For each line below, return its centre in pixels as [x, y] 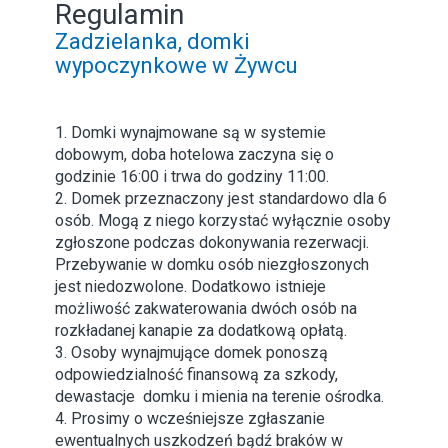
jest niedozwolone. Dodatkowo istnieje [190, 287]
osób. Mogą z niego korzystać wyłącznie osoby [223, 221]
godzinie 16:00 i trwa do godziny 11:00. [192, 177]
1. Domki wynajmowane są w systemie [190, 133]
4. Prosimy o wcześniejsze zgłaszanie [190, 419]
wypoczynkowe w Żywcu [176, 66]
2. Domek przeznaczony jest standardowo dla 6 [221, 199]
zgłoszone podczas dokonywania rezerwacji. [212, 243]
